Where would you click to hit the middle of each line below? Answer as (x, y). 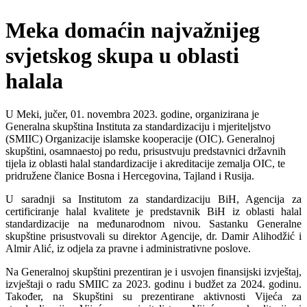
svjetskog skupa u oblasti (122, 55)
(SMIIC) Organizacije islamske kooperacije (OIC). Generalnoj (140, 139)
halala (34, 81)
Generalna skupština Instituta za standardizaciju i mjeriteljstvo (138, 127)
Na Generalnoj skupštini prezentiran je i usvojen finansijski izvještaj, (153, 272)
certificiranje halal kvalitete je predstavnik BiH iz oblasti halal (153, 212)
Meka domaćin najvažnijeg (133, 30)
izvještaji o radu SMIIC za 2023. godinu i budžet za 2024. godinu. (153, 284)
